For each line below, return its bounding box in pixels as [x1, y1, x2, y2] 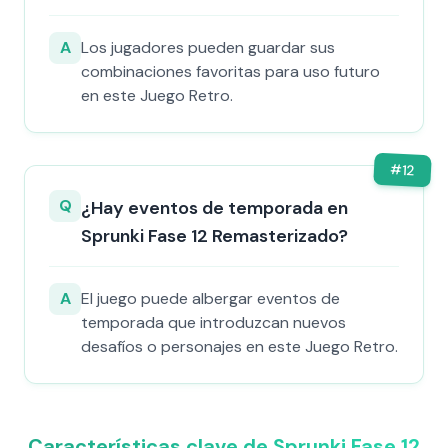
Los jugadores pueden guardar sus [81, 37, 335, 58]
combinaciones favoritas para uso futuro [81, 61, 380, 82]
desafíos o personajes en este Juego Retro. [81, 336, 398, 357]
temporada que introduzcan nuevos [81, 312, 346, 333]
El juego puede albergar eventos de [81, 288, 340, 309]
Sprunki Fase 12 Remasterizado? [81, 224, 348, 248]
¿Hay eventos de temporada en [81, 196, 348, 220]
